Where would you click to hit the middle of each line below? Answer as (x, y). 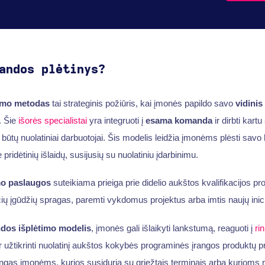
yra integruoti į (116, 120)
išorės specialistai (52, 120)
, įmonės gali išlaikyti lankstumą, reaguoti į (173, 228)
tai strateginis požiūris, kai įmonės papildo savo (142, 103)
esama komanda (179, 120)
